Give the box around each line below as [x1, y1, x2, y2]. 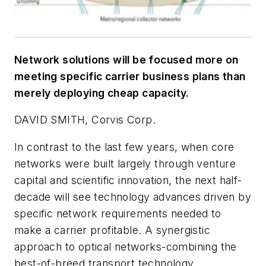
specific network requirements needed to [14, 207, 221, 220]
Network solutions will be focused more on [14, 53, 239, 66]
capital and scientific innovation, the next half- [14, 173, 242, 186]
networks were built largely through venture [14, 157, 236, 170]
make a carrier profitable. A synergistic [14, 223, 210, 236]
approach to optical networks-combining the [14, 240, 237, 253]
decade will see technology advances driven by [14, 190, 251, 203]
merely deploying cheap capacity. [14, 86, 189, 99]
